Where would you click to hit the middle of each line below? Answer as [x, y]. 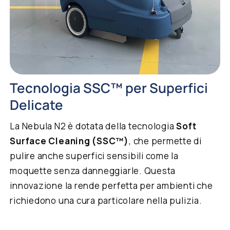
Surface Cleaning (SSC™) [69, 141]
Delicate [37, 105]
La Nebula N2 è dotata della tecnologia [93, 126]
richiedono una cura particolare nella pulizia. [106, 201]
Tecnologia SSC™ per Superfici [109, 88]
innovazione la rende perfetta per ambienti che [111, 186]
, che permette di [165, 141]
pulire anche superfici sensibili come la [94, 156]
